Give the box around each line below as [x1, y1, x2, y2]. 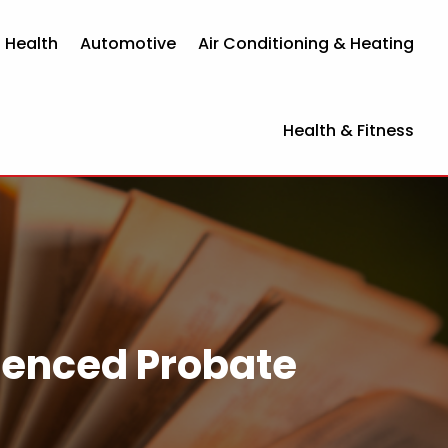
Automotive [80, 31, 177, 55]
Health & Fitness [283, 119, 415, 143]
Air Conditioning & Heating [198, 31, 415, 55]
